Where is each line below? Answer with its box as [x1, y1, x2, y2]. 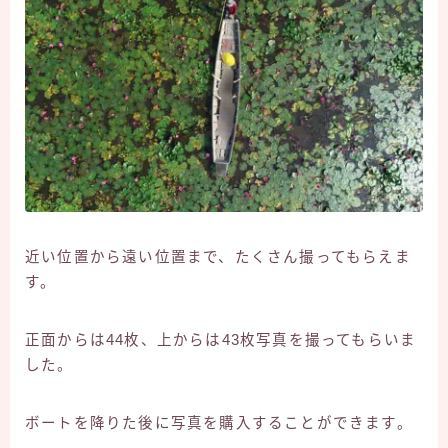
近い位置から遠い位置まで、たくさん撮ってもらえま [25, 248, 411, 265]
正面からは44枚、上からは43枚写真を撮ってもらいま [25, 331, 417, 348]
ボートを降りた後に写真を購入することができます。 [25, 414, 413, 431]
